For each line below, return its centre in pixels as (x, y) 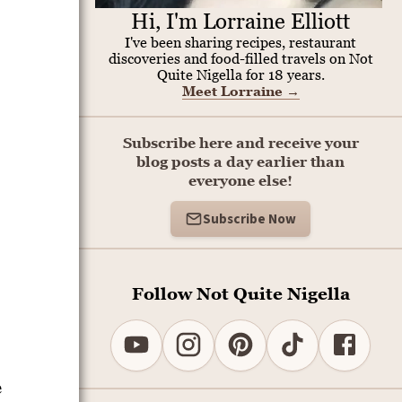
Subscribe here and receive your (240, 143)
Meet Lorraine (234, 91)
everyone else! (240, 180)
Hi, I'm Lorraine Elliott (240, 21)
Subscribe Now (249, 219)
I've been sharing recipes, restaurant (240, 42)
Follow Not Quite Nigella (240, 293)
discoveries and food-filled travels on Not (240, 58)
